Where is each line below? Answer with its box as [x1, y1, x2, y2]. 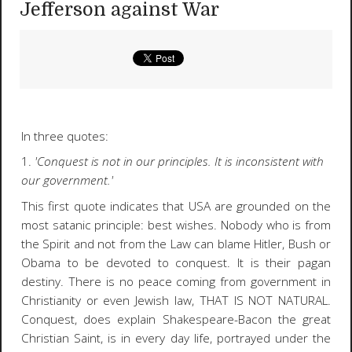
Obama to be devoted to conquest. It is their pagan [20, 254, 332, 271]
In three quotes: [20, 127, 108, 145]
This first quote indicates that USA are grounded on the [20, 197, 332, 214]
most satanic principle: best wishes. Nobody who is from [20, 216, 332, 233]
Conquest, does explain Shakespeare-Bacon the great [20, 310, 332, 328]
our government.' [20, 172, 113, 189]
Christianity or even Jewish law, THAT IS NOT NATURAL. [20, 291, 332, 309]
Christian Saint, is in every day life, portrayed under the [20, 329, 332, 346]
